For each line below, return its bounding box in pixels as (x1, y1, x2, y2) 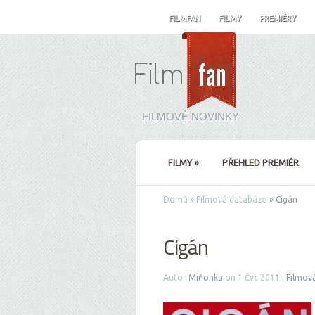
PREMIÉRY (259, 14, 296, 22)
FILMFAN (169, 14, 200, 22)
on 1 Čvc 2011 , (223, 273, 286, 282)
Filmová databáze (196, 195, 267, 204)
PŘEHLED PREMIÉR (222, 157, 299, 167)
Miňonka (188, 273, 223, 282)
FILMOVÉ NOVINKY (142, 110, 239, 122)
